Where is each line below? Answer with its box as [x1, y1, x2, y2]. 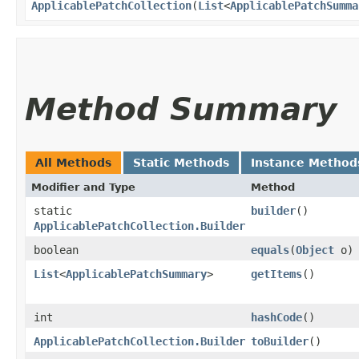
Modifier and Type [31, 180, 135, 193]
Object [296, 243, 334, 256]
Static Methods [133, 155, 229, 169]
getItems [251, 267, 302, 280]
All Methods [35, 155, 111, 169]
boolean [34, 243, 79, 256]
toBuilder [251, 334, 309, 348]
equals [251, 243, 289, 256]
